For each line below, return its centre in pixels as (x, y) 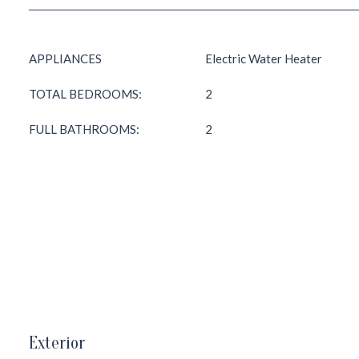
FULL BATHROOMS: (84, 129)
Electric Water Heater (264, 58)
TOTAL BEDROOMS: (85, 94)
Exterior (57, 343)
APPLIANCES (65, 58)
